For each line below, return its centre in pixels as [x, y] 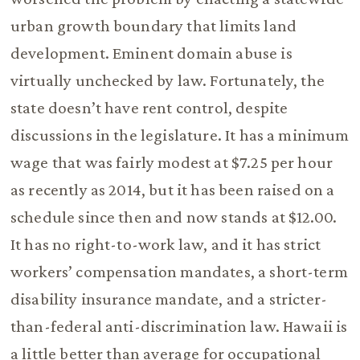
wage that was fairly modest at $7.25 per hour [172, 163]
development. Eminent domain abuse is [151, 53]
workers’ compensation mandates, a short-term [179, 272]
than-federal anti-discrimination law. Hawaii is [179, 327]
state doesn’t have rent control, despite [149, 108]
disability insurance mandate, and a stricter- [169, 299]
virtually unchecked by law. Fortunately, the [167, 81]
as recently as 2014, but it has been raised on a [172, 190]
